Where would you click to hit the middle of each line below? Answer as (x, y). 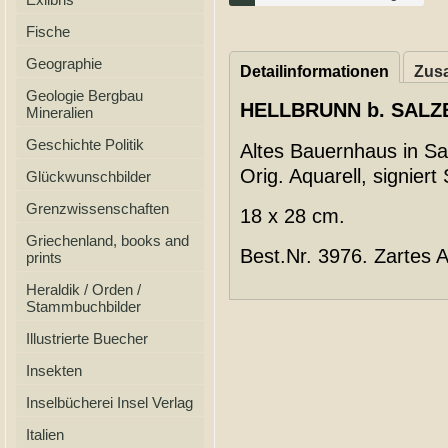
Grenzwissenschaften (97, 208)
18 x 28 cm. (292, 216)
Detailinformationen (314, 71)
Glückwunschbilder (88, 176)
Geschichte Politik (85, 144)
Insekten (54, 370)
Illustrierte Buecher (87, 338)
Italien (45, 434)
